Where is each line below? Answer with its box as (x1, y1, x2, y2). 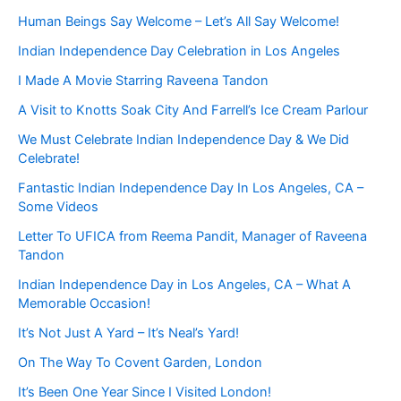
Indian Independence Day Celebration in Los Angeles (18, 42, 340, 59)
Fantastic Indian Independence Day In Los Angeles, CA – (18, 179, 363, 196)
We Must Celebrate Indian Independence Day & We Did (18, 131, 349, 148)
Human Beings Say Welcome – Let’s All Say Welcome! (18, 13, 339, 30)
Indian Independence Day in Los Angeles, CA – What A (18, 276, 351, 293)
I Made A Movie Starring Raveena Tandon (18, 72, 269, 89)
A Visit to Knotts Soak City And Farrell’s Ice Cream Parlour (18, 101, 368, 118)
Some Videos (18, 198, 98, 215)
